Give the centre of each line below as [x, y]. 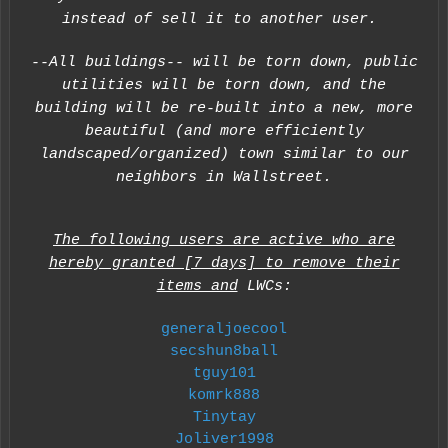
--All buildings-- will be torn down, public [224, 62]
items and [197, 286]
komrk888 [224, 395]
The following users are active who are [224, 240]
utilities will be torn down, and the [224, 85]
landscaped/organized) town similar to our [224, 154]
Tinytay [224, 417]
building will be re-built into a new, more [224, 108]
